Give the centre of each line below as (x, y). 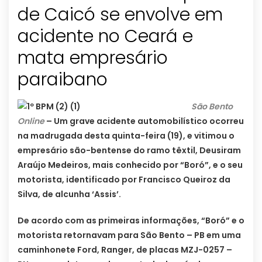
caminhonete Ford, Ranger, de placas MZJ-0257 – (125, 250)
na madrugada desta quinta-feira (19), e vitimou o (126, 136)
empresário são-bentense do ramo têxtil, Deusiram (129, 151)
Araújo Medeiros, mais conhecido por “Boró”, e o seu (130, 165)
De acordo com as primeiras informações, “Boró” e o (131, 221)
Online (31, 121)
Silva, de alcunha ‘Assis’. (69, 194)
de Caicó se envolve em (120, 15)
